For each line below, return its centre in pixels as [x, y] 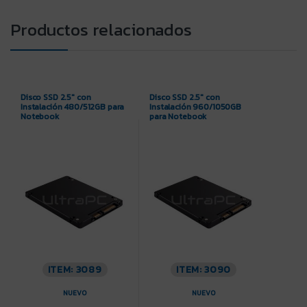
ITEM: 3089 [75, 269]
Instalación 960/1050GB [195, 107]
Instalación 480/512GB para [72, 107]
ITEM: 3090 [204, 269]
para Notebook [178, 117]
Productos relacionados [101, 30]
